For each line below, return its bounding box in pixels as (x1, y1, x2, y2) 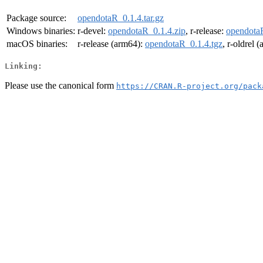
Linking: (5, 61, 42, 70)
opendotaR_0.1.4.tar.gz (77, 13, 164, 23)
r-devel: (77, 26, 108, 36)
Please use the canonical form (5, 80, 116, 90)
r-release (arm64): (77, 39, 145, 49)
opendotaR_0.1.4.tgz (145, 39, 222, 49)
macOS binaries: (6, 39, 68, 49)
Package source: (6, 13, 66, 23)
